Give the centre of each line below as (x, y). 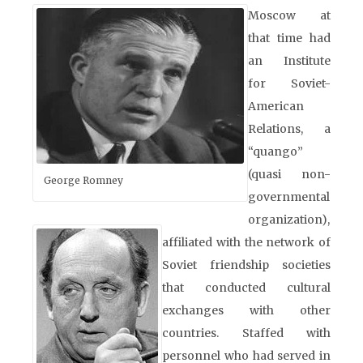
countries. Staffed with (246, 333)
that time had (289, 38)
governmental (289, 197)
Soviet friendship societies (246, 265)
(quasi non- (289, 174)
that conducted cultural (246, 288)
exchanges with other (246, 310)
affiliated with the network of (246, 242)
